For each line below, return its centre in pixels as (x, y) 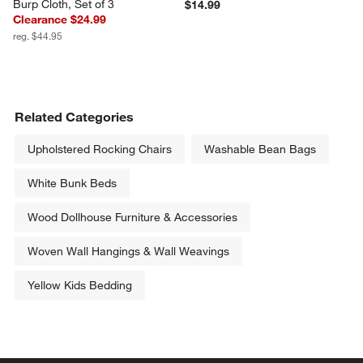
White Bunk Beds (73, 184)
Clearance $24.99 (60, 20)
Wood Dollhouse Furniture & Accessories (133, 218)
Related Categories (75, 117)
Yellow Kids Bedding (80, 286)
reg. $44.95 (38, 36)
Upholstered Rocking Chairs (100, 149)
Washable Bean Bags (261, 149)
